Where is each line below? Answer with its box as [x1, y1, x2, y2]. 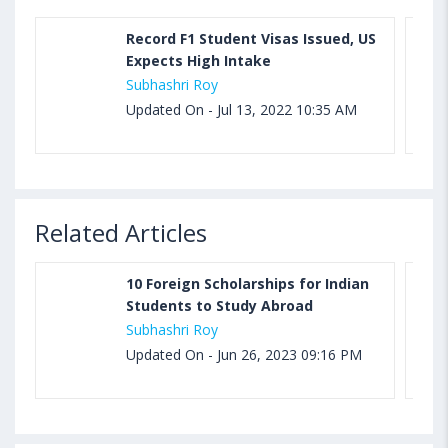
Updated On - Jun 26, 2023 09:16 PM [126, 345, 362, 365]
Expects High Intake [126, 51, 271, 71]
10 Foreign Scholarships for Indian [126, 274, 369, 294]
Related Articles [35, 216, 207, 250]
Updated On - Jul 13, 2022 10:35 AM [126, 100, 357, 120]
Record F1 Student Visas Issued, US [126, 29, 376, 49]
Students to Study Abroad [126, 296, 313, 316]
